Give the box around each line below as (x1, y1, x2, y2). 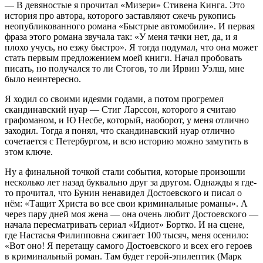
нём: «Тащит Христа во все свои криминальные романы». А (5, 198, 248, 208)
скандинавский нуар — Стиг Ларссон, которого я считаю (5, 104, 236, 114)
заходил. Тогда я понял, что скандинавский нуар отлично (5, 125, 235, 136)
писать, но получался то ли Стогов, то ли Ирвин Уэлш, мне (5, 63, 244, 73)
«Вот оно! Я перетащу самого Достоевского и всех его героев (5, 240, 252, 251)
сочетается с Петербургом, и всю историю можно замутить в (5, 136, 248, 146)
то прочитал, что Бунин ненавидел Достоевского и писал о (5, 187, 242, 198)
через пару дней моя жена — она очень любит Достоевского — (5, 208, 258, 219)
